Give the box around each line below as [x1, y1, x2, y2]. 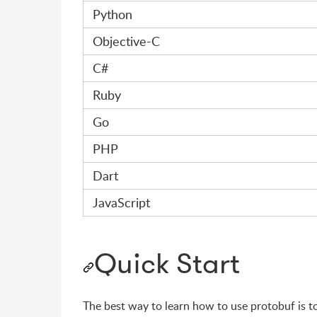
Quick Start [94, 246, 240, 281]
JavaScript [93, 194, 150, 211]
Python [93, 6, 132, 23]
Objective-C [93, 33, 160, 50]
